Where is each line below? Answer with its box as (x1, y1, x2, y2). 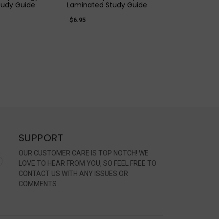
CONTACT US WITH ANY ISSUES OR (18, 169, 128, 177)
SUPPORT (18, 131, 64, 145)
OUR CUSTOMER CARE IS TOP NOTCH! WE (18, 149, 149, 157)
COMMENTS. (18, 179, 58, 188)
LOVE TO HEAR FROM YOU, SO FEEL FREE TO (18, 159, 156, 167)
